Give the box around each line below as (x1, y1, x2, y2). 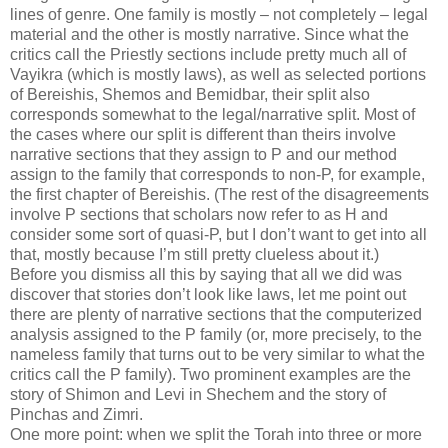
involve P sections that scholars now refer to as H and (10, 205, 388, 223)
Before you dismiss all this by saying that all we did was (10, 265, 402, 283)
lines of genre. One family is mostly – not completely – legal (10, 5, 428, 23)
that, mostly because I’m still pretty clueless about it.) (10, 245, 379, 263)
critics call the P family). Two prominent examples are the (10, 365, 411, 383)
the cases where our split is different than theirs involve (10, 125, 396, 143)
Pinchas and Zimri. (10, 405, 143, 423)
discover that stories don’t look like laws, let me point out (10, 285, 406, 303)
